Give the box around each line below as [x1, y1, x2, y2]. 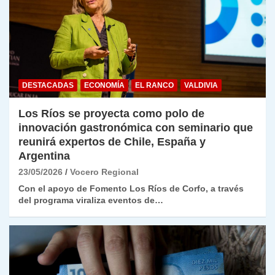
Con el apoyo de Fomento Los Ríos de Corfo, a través [18, 183, 244, 193]
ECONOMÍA [84, 80, 125, 90]
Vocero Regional [70, 166, 139, 177]
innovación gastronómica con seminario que [18, 121, 253, 134]
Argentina [18, 149, 70, 162]
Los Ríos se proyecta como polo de [18, 107, 204, 120]
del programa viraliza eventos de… [18, 195, 163, 205]
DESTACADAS [22, 80, 74, 90]
